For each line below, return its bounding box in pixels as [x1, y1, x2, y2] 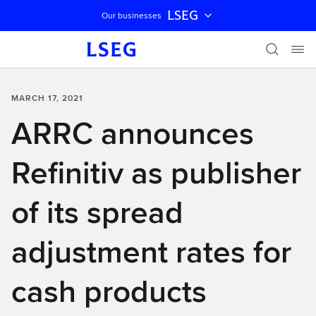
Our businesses [101, 9, 162, 21]
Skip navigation [17, 21, 92, 37]
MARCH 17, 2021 [11, 92, 83, 104]
